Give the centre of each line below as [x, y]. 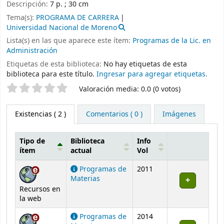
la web [30, 198]
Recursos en [40, 189]
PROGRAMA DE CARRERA [77, 17]
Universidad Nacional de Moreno [62, 27]
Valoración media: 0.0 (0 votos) [130, 89]
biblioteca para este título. [50, 74]
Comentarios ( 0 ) [114, 114]
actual [81, 150]
